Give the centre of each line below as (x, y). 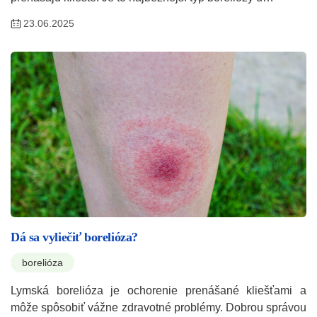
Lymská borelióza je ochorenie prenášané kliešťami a (158, 291)
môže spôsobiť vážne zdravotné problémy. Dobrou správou (158, 308)
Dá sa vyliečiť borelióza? (74, 237)
